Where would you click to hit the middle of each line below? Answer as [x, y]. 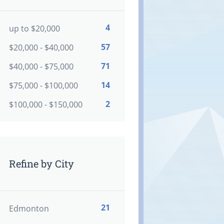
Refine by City [41, 164]
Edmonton [29, 208]
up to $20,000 [34, 28]
